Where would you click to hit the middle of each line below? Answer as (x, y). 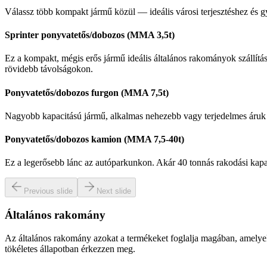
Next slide (114, 191)
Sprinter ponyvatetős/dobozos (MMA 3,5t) (90, 35)
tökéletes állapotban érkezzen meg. (70, 249)
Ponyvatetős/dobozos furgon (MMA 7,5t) (87, 92)
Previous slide (48, 191)
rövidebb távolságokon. (49, 69)
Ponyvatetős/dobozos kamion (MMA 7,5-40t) (94, 139)
